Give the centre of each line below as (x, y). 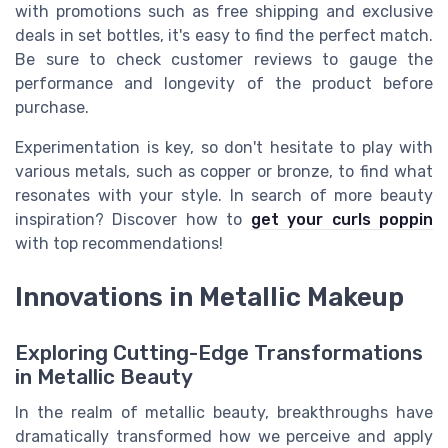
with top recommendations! (119, 243)
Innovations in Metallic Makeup (209, 297)
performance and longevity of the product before (224, 83)
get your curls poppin (342, 219)
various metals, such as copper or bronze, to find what (224, 171)
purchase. (52, 107)
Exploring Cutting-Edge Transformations (219, 353)
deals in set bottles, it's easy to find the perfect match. (224, 35)
